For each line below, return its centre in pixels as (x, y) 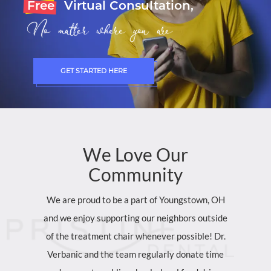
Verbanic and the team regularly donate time (135, 254)
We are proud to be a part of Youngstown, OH (135, 200)
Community (135, 174)
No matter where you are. (100, 30)
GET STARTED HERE (94, 71)
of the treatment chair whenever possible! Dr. (135, 236)
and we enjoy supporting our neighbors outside (135, 218)
